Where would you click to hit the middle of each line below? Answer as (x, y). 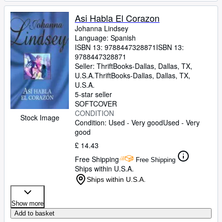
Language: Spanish (105, 38)
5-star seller (93, 94)
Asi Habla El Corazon (117, 18)
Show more (28, 203)
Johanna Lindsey (102, 28)
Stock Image (40, 118)
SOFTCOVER (96, 104)
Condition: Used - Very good (119, 122)
